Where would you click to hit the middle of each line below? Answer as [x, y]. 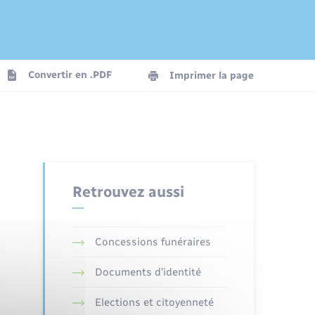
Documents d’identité [148, 272]
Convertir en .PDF [70, 75]
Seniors [27, 136]
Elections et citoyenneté [154, 303]
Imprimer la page [212, 76]
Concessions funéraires [153, 242]
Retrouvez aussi [128, 192]
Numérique [40, 79]
